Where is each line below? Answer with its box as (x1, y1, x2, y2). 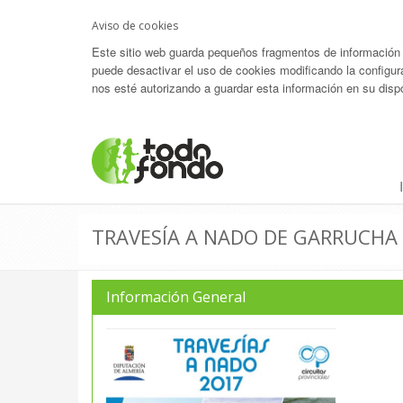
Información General (106, 287, 246, 307)
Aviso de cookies (92, 18, 178, 33)
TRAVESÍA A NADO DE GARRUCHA (92, 223, 398, 250)
